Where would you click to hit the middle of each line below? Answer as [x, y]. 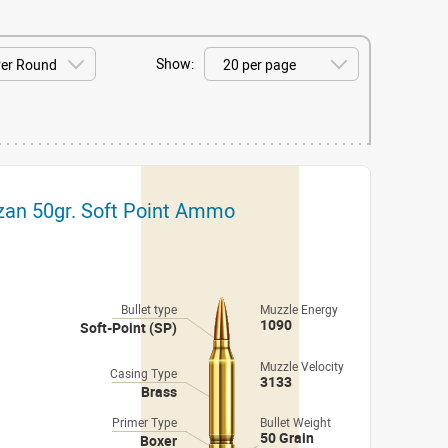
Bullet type [149, 309]
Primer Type [144, 422]
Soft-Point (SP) [128, 327]
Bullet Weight [295, 422]
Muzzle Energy [299, 309]
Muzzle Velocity [302, 366]
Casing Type [143, 373]
